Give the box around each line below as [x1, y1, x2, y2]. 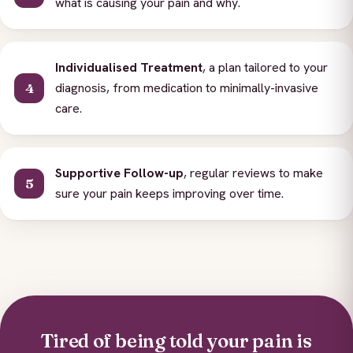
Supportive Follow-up [55, 165, 184, 182]
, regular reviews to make [184, 165, 323, 182]
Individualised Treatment [55, 59, 203, 76]
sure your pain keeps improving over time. [55, 185, 284, 203]
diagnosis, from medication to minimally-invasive [55, 80, 318, 97]
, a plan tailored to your [203, 59, 328, 76]
